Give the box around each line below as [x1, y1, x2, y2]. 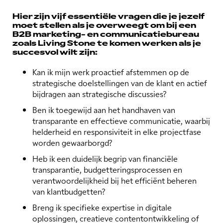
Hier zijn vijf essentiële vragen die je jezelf [12, 10, 205, 21]
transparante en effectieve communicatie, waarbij [32, 115, 210, 126]
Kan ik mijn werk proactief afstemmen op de [32, 66, 189, 78]
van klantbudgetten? [32, 186, 106, 197]
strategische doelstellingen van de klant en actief [32, 77, 207, 89]
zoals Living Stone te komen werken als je [12, 37, 201, 48]
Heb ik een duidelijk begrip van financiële [32, 153, 178, 164]
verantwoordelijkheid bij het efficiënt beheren [32, 175, 197, 186]
